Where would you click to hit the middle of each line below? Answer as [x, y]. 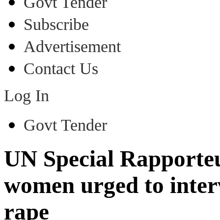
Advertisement [72, 46]
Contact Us [61, 69]
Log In [27, 96]
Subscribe [56, 24]
